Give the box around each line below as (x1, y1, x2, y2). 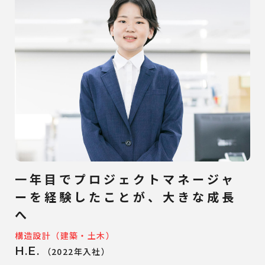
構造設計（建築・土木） (14, 229, 115, 241)
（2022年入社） (40, 245, 111, 257)
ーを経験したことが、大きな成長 (14, 188, 237, 205)
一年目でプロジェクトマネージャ (14, 170, 236, 188)
